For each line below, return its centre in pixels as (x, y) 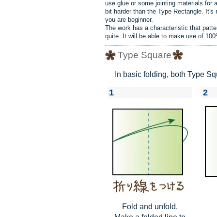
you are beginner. (129, 20)
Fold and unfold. (150, 207)
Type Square (145, 55)
